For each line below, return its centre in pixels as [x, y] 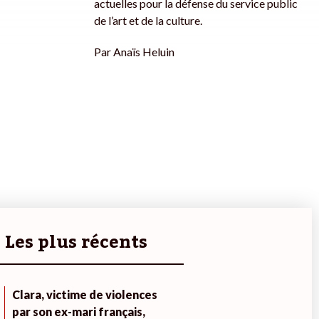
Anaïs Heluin [144, 52]
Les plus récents [76, 243]
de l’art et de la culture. [148, 21]
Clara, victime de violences [84, 295]
